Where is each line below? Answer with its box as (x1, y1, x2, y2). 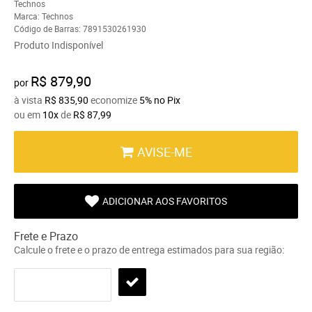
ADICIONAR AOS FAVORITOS (102, 194, 227, 208)
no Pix (154, 93, 180, 107)
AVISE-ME (137, 143, 192, 160)
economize (88, 93, 139, 107)
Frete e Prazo (14, 228, 78, 244)
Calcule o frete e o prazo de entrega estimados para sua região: (14, 242, 284, 256)
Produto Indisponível (14, 38, 103, 52)
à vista (14, 93, 45, 107)
